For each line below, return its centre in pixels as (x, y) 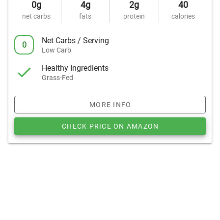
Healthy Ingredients (75, 68)
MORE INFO (110, 105)
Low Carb (56, 50)
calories (183, 16)
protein (134, 16)
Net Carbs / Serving (75, 40)
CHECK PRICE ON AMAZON (110, 126)
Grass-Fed (57, 77)
